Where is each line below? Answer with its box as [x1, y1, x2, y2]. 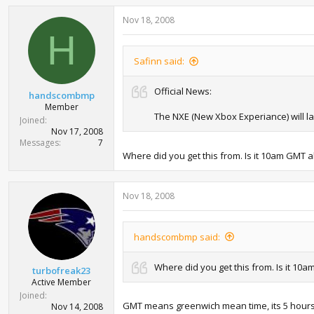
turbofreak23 [32, 264, 90, 277]
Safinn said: [134, 55, 184, 67]
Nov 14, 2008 [51, 301, 103, 313]
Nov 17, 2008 [51, 125, 103, 137]
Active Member [32, 276, 91, 288]
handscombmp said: [134, 230, 220, 243]
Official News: [154, 85, 212, 97]
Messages [20, 136, 59, 149]
